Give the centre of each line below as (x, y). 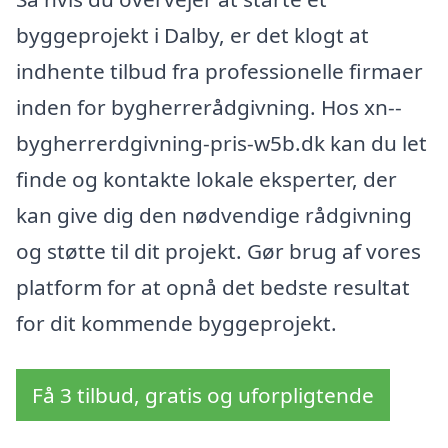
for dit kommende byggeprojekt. (176, 323)
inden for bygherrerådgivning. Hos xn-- (209, 107)
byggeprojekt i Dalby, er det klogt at (192, 35)
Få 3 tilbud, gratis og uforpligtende (203, 394)
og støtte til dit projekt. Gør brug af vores (218, 251)
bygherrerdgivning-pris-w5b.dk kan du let (221, 143)
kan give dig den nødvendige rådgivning (214, 215)
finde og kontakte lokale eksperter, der (206, 179)
